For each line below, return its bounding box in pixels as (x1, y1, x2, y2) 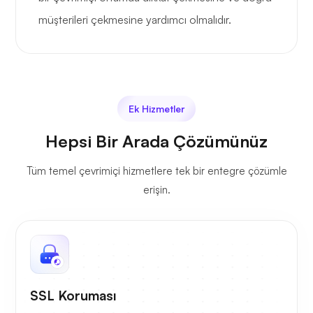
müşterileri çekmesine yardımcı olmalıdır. (38, 13, 231, 27)
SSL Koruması (30, 287, 117, 305)
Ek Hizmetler (129, 103, 184, 115)
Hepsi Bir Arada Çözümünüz (45, 131, 268, 152)
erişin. (143, 183, 170, 197)
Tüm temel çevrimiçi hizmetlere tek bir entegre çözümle (26, 164, 287, 178)
